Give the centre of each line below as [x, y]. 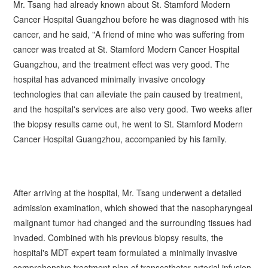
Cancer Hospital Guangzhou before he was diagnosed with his [131, 19]
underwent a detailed [201, 192]
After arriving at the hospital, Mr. [75, 192]
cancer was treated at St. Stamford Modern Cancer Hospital [127, 49]
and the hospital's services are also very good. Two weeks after [133, 109]
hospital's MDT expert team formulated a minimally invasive [126, 252]
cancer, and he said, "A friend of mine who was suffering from [129, 34]
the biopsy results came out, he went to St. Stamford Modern [128, 124]
